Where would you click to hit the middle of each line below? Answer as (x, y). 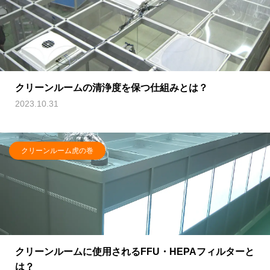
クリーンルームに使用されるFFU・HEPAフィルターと (135, 252)
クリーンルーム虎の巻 (57, 151)
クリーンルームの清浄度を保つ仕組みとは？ (111, 88)
